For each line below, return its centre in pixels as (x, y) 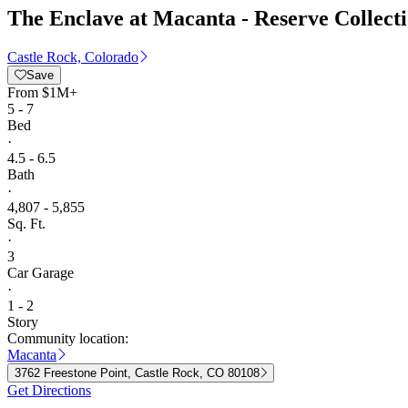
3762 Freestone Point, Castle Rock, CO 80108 (137, 372)
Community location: (68, 338)
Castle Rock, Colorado (73, 56)
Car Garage (41, 272)
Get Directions (49, 390)
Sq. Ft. (26, 223)
